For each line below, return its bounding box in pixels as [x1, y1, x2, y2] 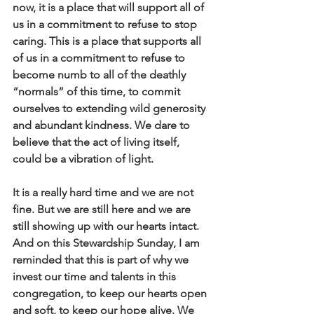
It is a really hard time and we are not [13, 186, 196, 199]
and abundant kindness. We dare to [13, 118, 193, 132]
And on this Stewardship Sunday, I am [13, 236, 203, 250]
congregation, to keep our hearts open [13, 287, 210, 300]
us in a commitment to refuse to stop [13, 18, 200, 31]
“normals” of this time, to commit [13, 85, 183, 98]
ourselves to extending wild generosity [13, 102, 208, 115]
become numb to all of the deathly [13, 68, 189, 81]
